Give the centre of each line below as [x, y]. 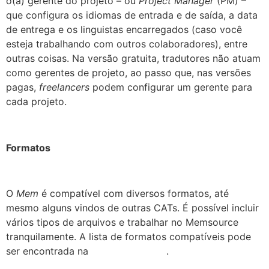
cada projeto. [36, 101]
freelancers [64, 87]
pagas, [23, 87]
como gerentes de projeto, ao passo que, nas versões [128, 72]
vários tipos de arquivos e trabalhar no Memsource [122, 222]
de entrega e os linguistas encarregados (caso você [124, 29]
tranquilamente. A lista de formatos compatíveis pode [128, 237]
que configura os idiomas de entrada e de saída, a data [132, 15]
